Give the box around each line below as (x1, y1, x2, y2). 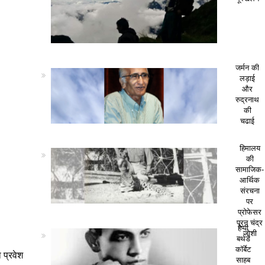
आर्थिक (240, 175, 260, 185)
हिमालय (239, 143, 260, 153)
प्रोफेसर (238, 207, 262, 216)
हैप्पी (238, 224, 249, 232)
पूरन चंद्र (237, 218, 263, 227)
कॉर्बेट (235, 245, 251, 254)
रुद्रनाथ (235, 95, 260, 104)
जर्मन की (235, 63, 260, 72)
